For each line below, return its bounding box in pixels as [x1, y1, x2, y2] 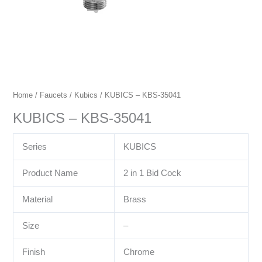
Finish [22, 247, 46, 257]
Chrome [123, 247, 155, 257]
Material [22, 195, 53, 205]
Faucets [40, 90, 68, 99]
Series [22, 142, 47, 152]
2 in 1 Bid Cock [123, 168, 182, 178]
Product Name [22, 168, 78, 178]
